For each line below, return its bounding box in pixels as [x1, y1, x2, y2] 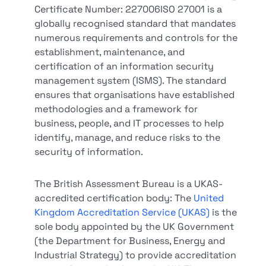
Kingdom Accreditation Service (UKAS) [34, 206, 213, 218]
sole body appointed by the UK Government [34, 220, 235, 233]
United [194, 192, 224, 204]
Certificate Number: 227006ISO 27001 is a [34, 3, 223, 15]
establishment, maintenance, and [34, 46, 185, 58]
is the [212, 206, 237, 218]
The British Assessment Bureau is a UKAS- [34, 178, 223, 190]
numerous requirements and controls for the [34, 31, 238, 44]
